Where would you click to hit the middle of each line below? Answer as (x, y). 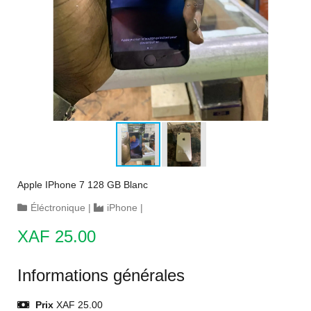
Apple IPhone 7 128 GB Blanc (83, 185)
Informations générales (101, 275)
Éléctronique (58, 208)
